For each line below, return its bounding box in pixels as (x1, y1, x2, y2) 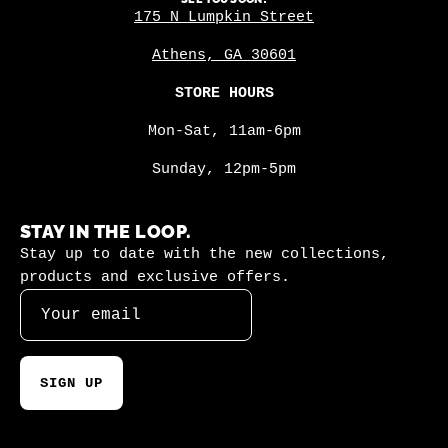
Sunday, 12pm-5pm (152, 160, 296, 179)
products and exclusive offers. (20, 268, 290, 287)
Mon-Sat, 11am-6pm (147, 122, 301, 141)
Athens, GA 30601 (152, 45, 296, 64)
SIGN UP (39, 375, 104, 392)
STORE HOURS (174, 83, 274, 102)
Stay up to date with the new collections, (20, 245, 389, 264)
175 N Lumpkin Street (134, 7, 314, 26)
